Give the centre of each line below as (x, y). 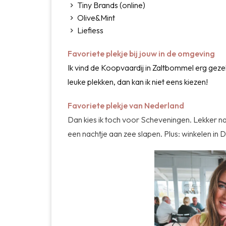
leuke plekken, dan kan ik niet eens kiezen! (138, 81)
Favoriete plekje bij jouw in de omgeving (142, 53)
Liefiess (91, 30)
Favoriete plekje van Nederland (126, 105)
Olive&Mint (97, 17)
